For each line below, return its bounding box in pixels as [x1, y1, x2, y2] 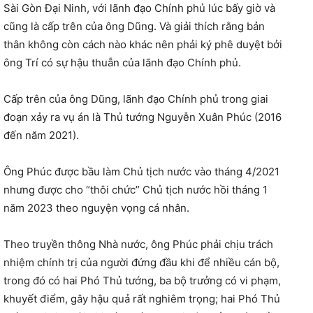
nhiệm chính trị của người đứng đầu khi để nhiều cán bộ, [3, 255, 279, 269]
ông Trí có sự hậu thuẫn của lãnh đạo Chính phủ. [3, 55, 241, 69]
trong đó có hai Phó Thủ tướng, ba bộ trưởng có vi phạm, [3, 273, 281, 287]
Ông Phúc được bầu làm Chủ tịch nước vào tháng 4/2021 [3, 164, 279, 178]
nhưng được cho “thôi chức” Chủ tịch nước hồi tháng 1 [3, 182, 268, 196]
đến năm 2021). [3, 128, 79, 142]
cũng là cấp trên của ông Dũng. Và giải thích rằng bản [3, 19, 265, 33]
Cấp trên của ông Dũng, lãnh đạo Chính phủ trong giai [3, 92, 268, 105]
